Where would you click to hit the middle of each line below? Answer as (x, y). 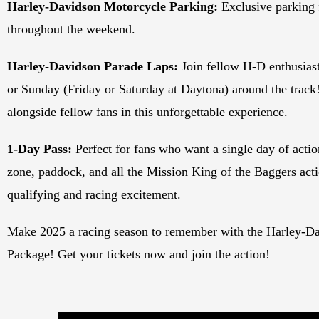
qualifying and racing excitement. (94, 195)
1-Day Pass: (40, 149)
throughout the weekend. (71, 30)
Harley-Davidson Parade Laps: (93, 67)
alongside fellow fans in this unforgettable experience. (147, 112)
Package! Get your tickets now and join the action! (138, 255)
